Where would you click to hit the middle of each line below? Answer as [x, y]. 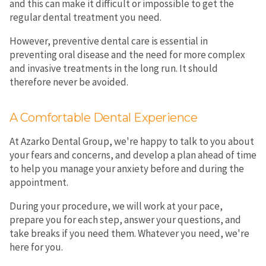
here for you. [36, 247]
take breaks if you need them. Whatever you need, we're [129, 233]
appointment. [39, 182]
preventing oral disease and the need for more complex [127, 54]
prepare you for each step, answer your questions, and [125, 219]
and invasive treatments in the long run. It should [113, 68]
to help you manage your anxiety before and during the [126, 168]
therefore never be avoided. [69, 82]
